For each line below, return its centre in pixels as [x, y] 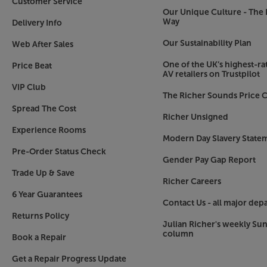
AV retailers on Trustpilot [211, 74]
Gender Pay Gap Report [209, 160]
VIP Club [29, 87]
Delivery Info [37, 23]
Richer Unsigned [195, 117]
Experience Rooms [49, 130]
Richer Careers [192, 181]
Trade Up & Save [43, 173]
